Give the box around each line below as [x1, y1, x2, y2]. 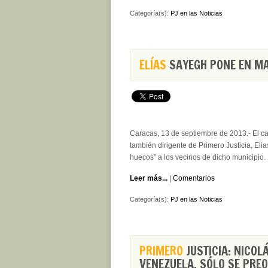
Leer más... [130, 174, 167, 182]
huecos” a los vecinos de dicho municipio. [130, 153, 266, 162]
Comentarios [173, 174, 215, 182]
